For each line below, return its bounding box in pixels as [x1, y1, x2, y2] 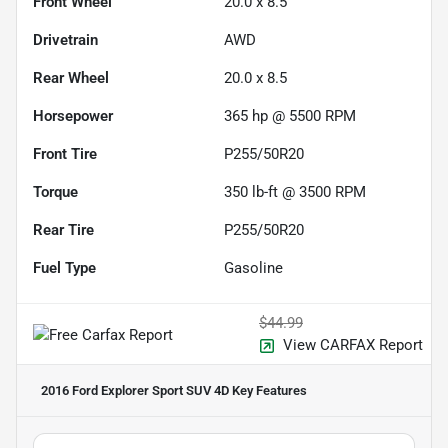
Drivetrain [33, 31, 98, 50]
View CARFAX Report [283, 336, 423, 355]
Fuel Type [33, 259, 96, 278]
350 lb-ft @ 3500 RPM [224, 183, 366, 202]
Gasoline [224, 259, 283, 278]
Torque [33, 183, 78, 202]
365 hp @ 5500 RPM [224, 107, 356, 126]
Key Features [229, 383, 307, 399]
